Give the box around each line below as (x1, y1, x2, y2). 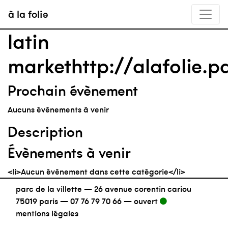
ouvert (134, 196, 160, 206)
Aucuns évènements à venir (8, 104, 109, 115)
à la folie (8, 8, 48, 20)
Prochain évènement (8, 82, 138, 99)
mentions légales (16, 208, 78, 218)
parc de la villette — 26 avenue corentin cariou (16, 184, 191, 194)
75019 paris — (16, 196, 70, 206)
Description (8, 123, 83, 140)
